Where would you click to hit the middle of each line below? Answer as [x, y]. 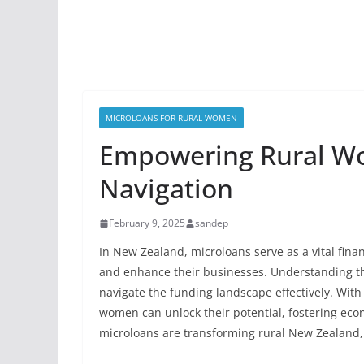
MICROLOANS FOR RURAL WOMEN [171, 118]
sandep [212, 223]
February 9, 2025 [147, 223]
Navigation [166, 188]
